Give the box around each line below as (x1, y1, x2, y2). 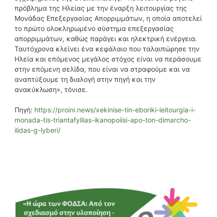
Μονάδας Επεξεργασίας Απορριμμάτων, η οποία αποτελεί (15, 14, 202, 22)
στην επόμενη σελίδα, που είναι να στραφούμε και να (15, 64, 190, 73)
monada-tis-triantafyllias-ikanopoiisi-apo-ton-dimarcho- (15, 115, 191, 124)
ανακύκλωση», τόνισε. (15, 85, 88, 93)
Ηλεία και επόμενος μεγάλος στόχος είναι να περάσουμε (15, 54, 201, 63)
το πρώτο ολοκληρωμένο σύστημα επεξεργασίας (15, 24, 174, 32)
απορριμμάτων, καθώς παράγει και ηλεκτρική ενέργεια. (15, 34, 197, 43)
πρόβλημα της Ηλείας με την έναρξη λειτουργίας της (15, 3, 187, 12)
